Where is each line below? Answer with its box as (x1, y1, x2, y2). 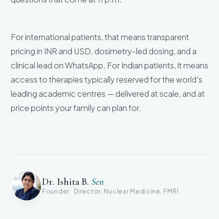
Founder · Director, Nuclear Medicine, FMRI (42, 188, 179, 196)
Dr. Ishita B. (42, 176, 91, 188)
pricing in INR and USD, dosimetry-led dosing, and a (11, 45, 197, 56)
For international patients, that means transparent (11, 31, 189, 42)
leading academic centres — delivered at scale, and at (11, 88, 205, 99)
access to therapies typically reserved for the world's (11, 74, 202, 85)
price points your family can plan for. (11, 102, 141, 113)
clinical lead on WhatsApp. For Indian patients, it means (11, 60, 208, 70)
